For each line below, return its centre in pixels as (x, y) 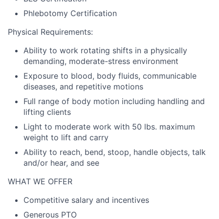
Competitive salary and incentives (86, 200)
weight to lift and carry (66, 137)
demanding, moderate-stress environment (101, 61)
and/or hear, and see (61, 163)
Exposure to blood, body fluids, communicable (110, 76)
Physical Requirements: (50, 32)
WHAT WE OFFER (40, 181)
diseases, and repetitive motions (83, 87)
